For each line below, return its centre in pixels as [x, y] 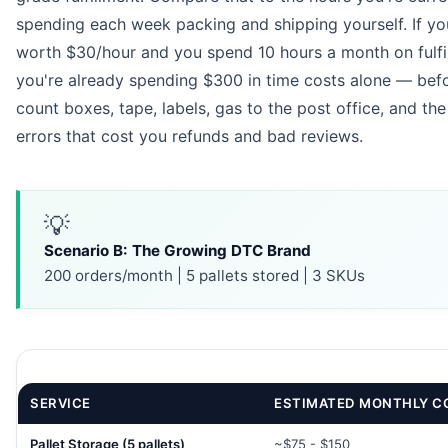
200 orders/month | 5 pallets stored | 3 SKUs [204, 276]
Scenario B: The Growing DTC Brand [177, 251]
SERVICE [60, 403]
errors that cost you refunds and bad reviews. [189, 136]
